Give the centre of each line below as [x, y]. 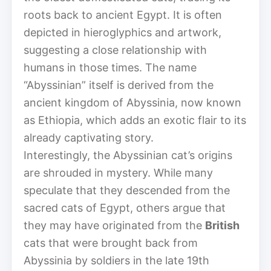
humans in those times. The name [110, 67]
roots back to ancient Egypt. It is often [123, 15]
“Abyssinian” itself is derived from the [119, 85]
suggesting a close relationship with [115, 50]
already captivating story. [89, 137]
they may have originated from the [114, 225]
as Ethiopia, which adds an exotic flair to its [135, 120]
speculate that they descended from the [127, 190]
